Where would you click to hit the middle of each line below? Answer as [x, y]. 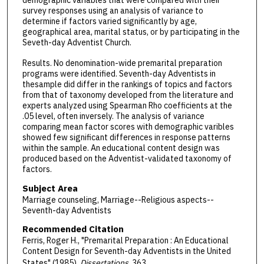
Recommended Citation [73, 229]
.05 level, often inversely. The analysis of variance [113, 116]
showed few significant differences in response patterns [126, 138]
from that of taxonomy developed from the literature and [128, 95]
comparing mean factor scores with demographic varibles [128, 127]
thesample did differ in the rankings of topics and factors [127, 85]
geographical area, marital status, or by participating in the [131, 32]
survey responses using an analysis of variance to [113, 11]
